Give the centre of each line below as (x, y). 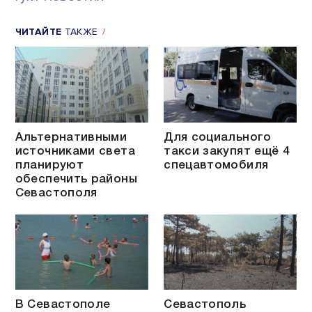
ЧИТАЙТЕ (38, 32)
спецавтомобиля (216, 165)
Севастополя (56, 193)
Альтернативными (71, 138)
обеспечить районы (76, 179)
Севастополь (205, 305)
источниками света (75, 151)
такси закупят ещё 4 (227, 151)
